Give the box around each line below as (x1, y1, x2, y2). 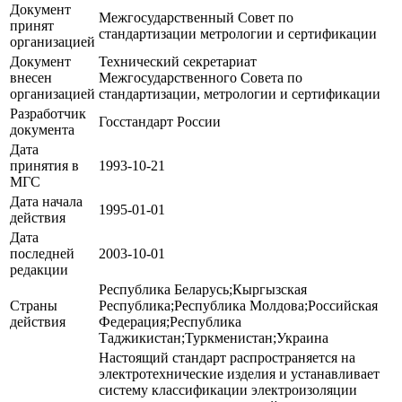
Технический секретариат (99, 53, 257, 69)
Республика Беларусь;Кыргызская (99, 281, 307, 297)
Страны (10, 297, 57, 313)
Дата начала (10, 193, 83, 209)
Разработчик (10, 105, 86, 121)
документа (10, 121, 74, 137)
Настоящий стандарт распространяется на (99, 349, 355, 365)
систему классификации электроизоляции (99, 381, 357, 398)
